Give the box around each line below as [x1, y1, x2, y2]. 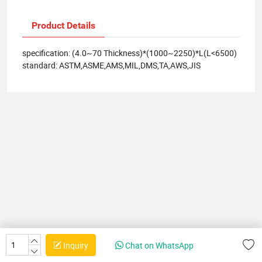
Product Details [32, 19, 95, 31]
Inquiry [61, 239, 88, 251]
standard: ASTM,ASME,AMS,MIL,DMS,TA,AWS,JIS [22, 59, 201, 71]
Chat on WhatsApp [123, 239, 194, 251]
